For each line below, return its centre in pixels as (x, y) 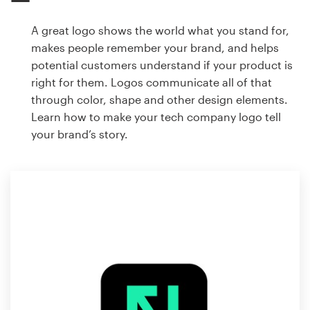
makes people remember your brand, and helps (155, 48)
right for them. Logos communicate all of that (152, 82)
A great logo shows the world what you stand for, (160, 30)
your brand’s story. (80, 134)
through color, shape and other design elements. (159, 100)
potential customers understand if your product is (162, 65)
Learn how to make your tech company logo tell (156, 117)
